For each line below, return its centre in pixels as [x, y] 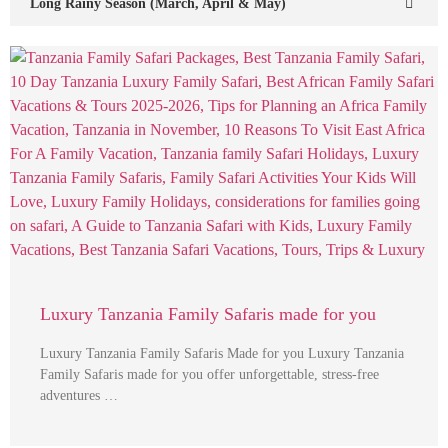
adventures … [79, 395]
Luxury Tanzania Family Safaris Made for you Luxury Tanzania [222, 353]
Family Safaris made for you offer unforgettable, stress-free [209, 374]
